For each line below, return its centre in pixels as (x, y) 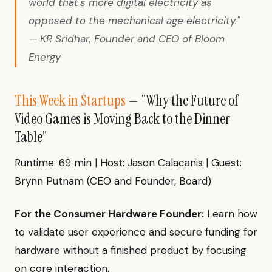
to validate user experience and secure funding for (136, 232)
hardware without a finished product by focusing (131, 250)
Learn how (231, 214)
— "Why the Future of (182, 101)
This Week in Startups (70, 101)
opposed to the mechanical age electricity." (134, 21)
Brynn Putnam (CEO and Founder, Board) (113, 181)
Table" (31, 137)
